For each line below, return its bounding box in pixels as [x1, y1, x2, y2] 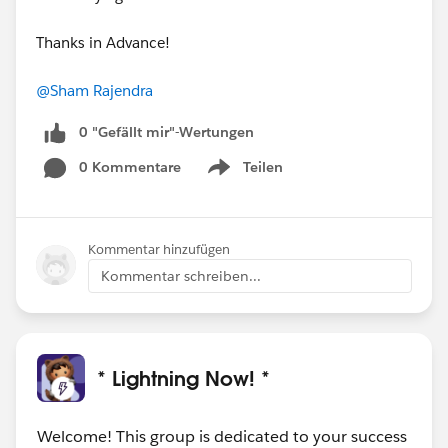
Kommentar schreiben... [101, 266, 261, 285]
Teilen [243, 157, 283, 176]
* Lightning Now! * [97, 364, 270, 391]
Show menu [203, 168, 284, 187]
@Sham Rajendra [36, 81, 153, 100]
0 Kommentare [79, 157, 181, 176]
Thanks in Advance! [36, 33, 170, 52]
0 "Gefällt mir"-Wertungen [79, 123, 254, 141]
